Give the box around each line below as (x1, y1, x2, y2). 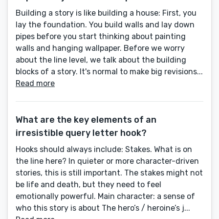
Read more (16, 79, 55, 88)
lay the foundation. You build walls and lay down (16, 20, 195, 30)
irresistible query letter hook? (16, 128, 147, 139)
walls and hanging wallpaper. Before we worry (16, 44, 185, 53)
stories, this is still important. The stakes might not (16, 168, 203, 178)
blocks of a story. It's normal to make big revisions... (16, 67, 203, 77)
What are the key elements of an (16, 114, 156, 126)
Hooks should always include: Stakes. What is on (16, 145, 192, 154)
